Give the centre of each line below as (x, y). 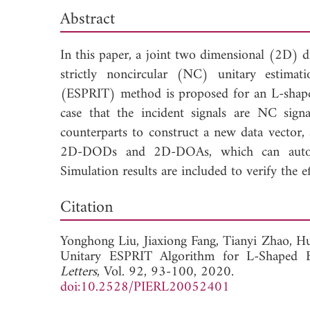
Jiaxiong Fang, (183, 241)
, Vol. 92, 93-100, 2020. (165, 272)
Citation (86, 207)
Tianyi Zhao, (259, 241)
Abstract (88, 19)
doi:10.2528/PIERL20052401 (145, 287)
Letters (79, 272)
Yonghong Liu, (102, 241)
